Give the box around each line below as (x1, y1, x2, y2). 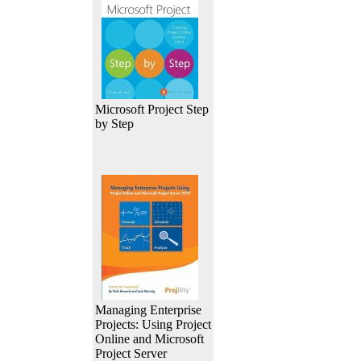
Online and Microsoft (95, 332, 204, 346)
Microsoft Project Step (95, 102, 209, 116)
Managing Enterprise (95, 303, 201, 317)
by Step (95, 117, 134, 131)
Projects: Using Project (95, 317, 211, 331)
